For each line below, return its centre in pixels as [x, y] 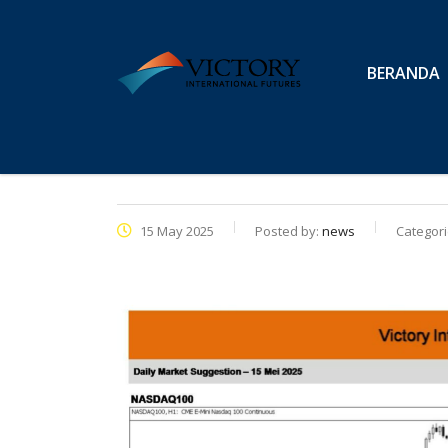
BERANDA [403, 73]
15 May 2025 [175, 231]
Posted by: [288, 231]
